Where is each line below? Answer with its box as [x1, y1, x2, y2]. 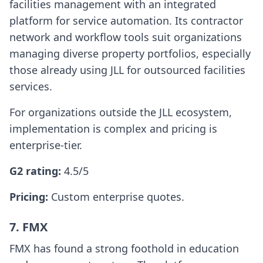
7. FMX [9, 219, 48, 235]
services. [9, 79, 52, 94]
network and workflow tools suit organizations [9, 30, 242, 45]
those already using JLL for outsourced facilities [9, 63, 245, 77]
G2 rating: [9, 164, 64, 178]
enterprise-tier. [9, 138, 82, 153]
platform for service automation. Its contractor [9, 14, 243, 28]
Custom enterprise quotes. [51, 190, 184, 204]
